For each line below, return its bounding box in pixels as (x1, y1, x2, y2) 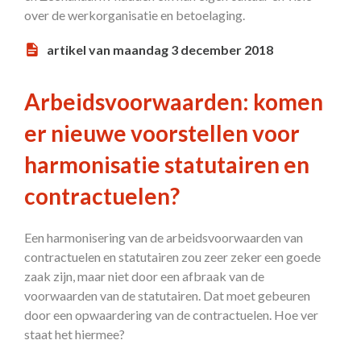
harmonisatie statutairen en (24, 151, 309, 178)
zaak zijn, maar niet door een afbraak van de (24, 268, 264, 284)
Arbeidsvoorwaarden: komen (24, 88, 323, 115)
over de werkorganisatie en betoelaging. (24, 7, 245, 23)
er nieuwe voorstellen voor (24, 119, 300, 147)
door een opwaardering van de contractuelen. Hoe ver (24, 307, 318, 322)
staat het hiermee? (24, 326, 125, 342)
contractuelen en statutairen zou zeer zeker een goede (24, 249, 321, 264)
